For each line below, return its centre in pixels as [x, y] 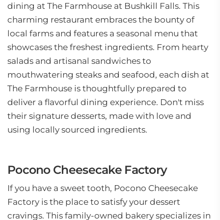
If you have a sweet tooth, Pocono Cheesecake [103, 188]
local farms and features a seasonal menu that [103, 33]
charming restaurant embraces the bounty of [101, 20]
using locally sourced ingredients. [77, 130]
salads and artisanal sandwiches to [79, 61]
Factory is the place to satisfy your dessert [94, 202]
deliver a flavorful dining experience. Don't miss [106, 102]
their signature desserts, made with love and [99, 116]
